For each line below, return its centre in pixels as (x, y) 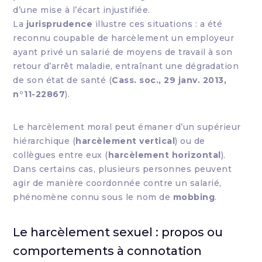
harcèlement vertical (125, 141)
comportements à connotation (108, 251)
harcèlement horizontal (164, 155)
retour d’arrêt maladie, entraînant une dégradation (126, 66)
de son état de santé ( (63, 80)
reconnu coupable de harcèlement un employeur (124, 38)
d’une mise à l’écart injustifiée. (82, 10)
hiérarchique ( (44, 141)
